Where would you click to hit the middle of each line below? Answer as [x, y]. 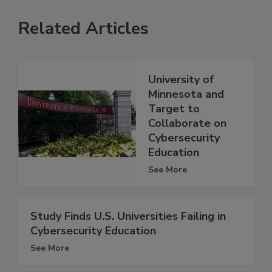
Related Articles [83, 29]
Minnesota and [186, 94]
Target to [174, 109]
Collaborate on [187, 124]
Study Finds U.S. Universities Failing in [128, 216]
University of [181, 80]
